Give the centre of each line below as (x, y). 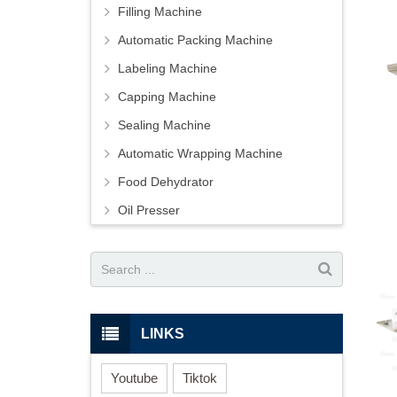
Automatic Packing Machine (195, 40)
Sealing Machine (164, 125)
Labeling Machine (167, 69)
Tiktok (200, 378)
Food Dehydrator (166, 182)
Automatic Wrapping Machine (200, 154)
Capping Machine (167, 97)
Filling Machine (160, 12)
